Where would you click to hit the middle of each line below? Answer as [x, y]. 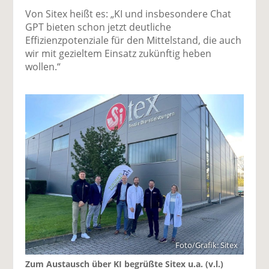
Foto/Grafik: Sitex [206, 245]
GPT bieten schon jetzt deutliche [98, 27]
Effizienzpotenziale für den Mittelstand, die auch [134, 40]
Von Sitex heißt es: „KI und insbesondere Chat [128, 14]
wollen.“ [43, 66]
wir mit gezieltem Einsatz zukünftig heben [119, 53]
